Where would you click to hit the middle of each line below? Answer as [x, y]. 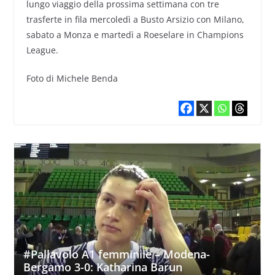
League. [42, 50]
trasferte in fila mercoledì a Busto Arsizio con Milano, [135, 20]
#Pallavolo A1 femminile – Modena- [116, 254]
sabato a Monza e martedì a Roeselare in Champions [135, 35]
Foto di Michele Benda [72, 79]
